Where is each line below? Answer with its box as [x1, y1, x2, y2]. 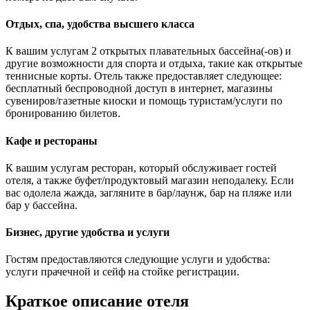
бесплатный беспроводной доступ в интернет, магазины [6, 82, 273, 95]
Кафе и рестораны [6, 134, 98, 147]
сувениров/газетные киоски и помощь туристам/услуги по [6, 95, 282, 107]
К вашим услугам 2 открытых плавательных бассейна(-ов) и [6, 45, 291, 57]
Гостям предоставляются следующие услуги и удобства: [6, 253, 270, 266]
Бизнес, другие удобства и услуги [6, 226, 170, 239]
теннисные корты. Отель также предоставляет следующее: [6, 70, 282, 82]
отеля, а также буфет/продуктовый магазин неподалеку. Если [6, 174, 294, 186]
